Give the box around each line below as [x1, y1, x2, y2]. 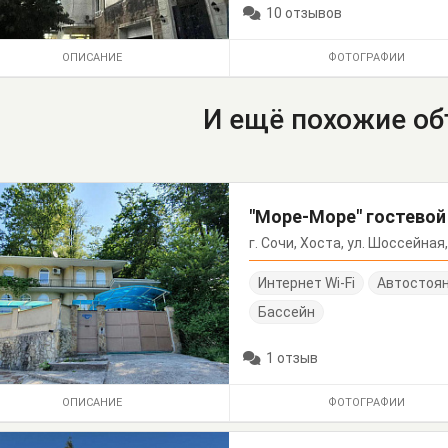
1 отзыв [266, 349, 319, 366]
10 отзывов [266, 4, 343, 21]
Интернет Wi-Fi [258, 274, 356, 291]
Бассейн [258, 303, 316, 320]
